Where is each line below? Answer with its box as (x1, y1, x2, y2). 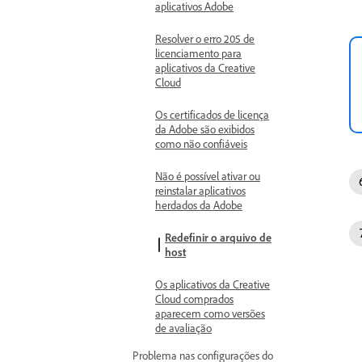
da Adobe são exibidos (155, 122, 255, 136)
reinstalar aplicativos (155, 183, 246, 197)
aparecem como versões (155, 306, 265, 320)
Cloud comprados (155, 292, 234, 305)
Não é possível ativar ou (155, 169, 260, 183)
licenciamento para (155, 46, 242, 60)
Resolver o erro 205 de (155, 32, 255, 45)
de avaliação (155, 321, 212, 335)
